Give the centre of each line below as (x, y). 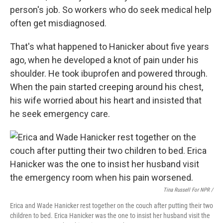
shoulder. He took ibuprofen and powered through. (109, 73)
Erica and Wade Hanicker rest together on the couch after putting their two (111, 206)
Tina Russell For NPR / (188, 190)
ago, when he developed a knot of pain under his (104, 60)
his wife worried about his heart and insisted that (106, 100)
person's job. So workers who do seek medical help (111, 10)
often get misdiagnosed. (58, 23)
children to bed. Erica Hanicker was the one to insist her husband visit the (110, 216)
